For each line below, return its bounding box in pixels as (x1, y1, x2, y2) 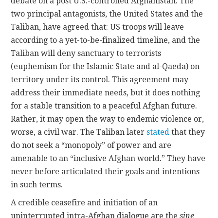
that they (169, 127, 205, 137)
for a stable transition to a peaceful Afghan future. (11, 101, 198, 111)
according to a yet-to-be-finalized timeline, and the (11, 36, 200, 45)
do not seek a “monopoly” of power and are (11, 141, 172, 150)
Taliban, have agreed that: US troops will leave (11, 22, 184, 32)
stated (146, 127, 170, 137)
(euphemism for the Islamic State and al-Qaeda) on (11, 62, 200, 72)
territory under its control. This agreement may (11, 75, 189, 85)
